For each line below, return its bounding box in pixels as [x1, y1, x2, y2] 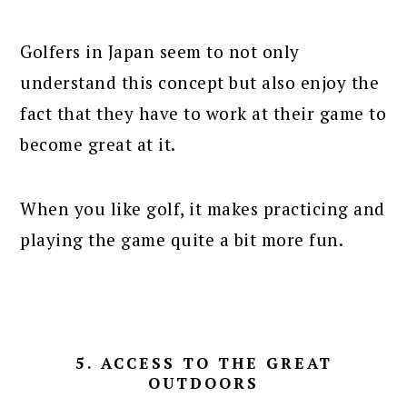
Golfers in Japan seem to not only [20, 40, 300, 64]
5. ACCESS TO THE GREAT [74, 352, 333, 374]
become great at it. [20, 133, 176, 156]
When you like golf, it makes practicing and [20, 197, 385, 221]
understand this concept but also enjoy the [20, 71, 380, 94]
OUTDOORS [148, 372, 259, 394]
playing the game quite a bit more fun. [20, 228, 344, 252]
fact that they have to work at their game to [20, 102, 387, 125]
